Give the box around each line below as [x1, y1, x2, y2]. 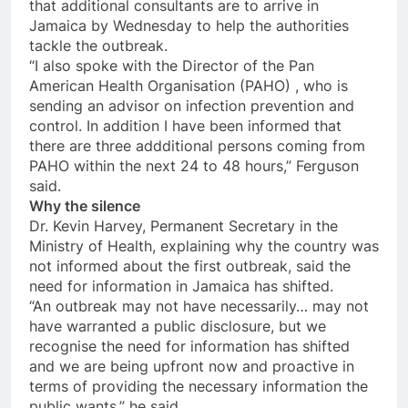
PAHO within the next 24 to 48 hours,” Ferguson [29, 157, 359, 176]
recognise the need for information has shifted [29, 337, 350, 356]
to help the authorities [197, 16, 349, 36]
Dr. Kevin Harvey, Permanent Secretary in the [29, 217, 338, 236]
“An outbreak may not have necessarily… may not [29, 297, 369, 316]
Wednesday [113, 16, 197, 36]
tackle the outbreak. [29, 36, 168, 56]
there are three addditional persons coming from [29, 137, 365, 156]
